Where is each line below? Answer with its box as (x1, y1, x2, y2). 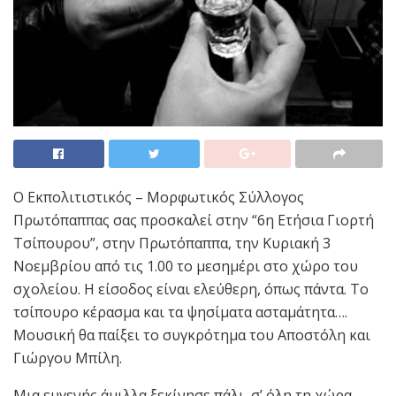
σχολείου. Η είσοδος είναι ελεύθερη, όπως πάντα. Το (13, 278, 369, 299)
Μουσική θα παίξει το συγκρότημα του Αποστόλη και (13, 324, 370, 345)
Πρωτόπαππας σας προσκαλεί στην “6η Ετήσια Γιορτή (13, 209, 374, 230)
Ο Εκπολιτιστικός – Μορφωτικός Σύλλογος (13, 187, 304, 207)
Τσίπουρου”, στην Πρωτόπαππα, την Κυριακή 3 (13, 232, 331, 253)
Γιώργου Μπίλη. (13, 347, 122, 368)
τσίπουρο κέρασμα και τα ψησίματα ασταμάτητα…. (13, 301, 347, 322)
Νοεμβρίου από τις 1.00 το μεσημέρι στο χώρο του (13, 255, 358, 276)
